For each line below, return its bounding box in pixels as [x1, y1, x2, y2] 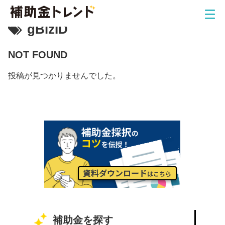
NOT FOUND [8, 49, 67, 60]
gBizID [27, 22, 68, 37]
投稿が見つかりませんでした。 [8, 71, 121, 80]
